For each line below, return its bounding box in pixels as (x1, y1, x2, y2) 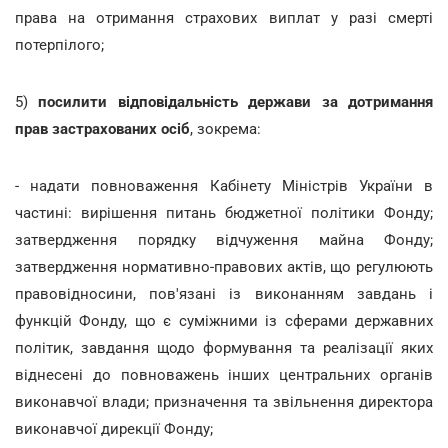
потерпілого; (15, 35, 104, 54)
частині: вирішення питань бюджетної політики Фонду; (15, 203, 433, 222)
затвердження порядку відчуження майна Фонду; (15, 230, 433, 249)
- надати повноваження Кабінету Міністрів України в (15, 176, 433, 195)
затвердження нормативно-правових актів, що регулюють (15, 257, 433, 276)
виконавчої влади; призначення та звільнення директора (15, 392, 433, 411)
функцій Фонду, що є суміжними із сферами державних (15, 311, 433, 330)
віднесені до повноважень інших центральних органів (15, 365, 433, 384)
